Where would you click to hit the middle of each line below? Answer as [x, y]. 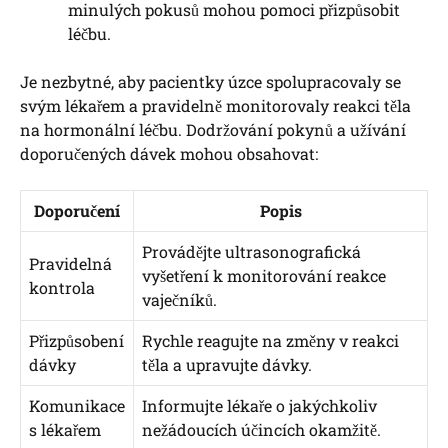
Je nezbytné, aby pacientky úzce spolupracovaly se [210, 81]
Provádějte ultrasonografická [251, 251]
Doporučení [77, 210]
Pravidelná [70, 263]
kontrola [62, 287]
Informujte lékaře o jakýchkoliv [259, 405]
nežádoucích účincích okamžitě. [261, 429]
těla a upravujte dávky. [227, 364]
